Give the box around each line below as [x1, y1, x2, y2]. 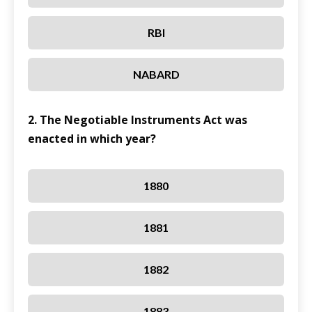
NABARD [132, 68, 180, 81]
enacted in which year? [28, 131, 156, 147]
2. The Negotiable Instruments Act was [28, 112, 247, 128]
